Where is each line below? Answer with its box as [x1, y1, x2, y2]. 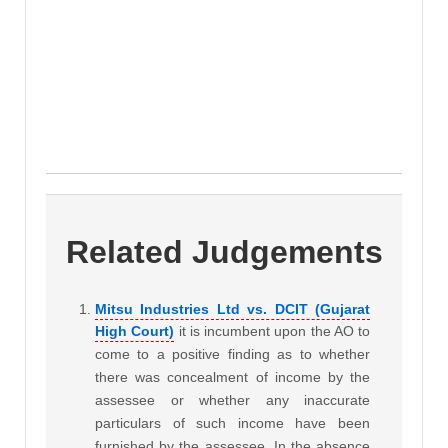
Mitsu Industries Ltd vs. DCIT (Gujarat [95, 300, 370, 317]
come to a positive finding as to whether [95, 345, 370, 362]
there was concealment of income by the [95, 368, 370, 385]
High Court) [95, 322, 175, 339]
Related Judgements [65, 233, 383, 270]
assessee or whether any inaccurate [95, 391, 370, 408]
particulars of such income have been [95, 414, 370, 431]
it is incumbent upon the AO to [178, 322, 370, 339]
